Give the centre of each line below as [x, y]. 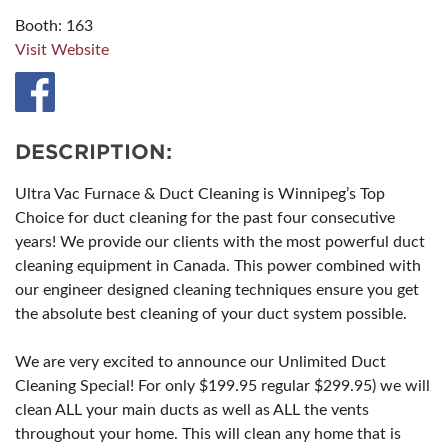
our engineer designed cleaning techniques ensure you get [217, 290]
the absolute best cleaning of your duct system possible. [211, 314]
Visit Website [62, 50]
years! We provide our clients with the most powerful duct [220, 242]
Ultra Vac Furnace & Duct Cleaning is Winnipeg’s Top [200, 194]
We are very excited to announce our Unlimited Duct [200, 362]
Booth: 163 [54, 26]
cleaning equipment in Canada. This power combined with [218, 266]
